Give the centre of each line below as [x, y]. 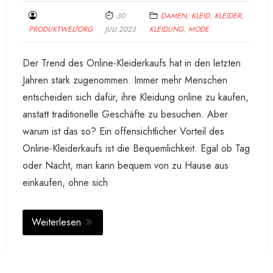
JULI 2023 [120, 30]
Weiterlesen [58, 222]
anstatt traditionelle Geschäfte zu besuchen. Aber [125, 115]
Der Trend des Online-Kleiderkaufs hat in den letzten [132, 63]
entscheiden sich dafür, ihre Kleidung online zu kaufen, [136, 97]
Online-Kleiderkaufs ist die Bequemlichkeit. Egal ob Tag [136, 149]
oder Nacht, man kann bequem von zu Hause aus [126, 166]
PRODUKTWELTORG [61, 30]
